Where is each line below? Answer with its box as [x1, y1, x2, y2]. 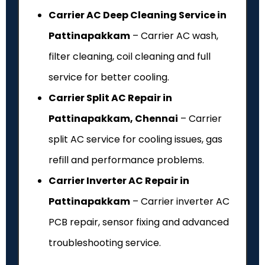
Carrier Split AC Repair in [49, 91, 172, 105]
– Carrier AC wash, [130, 28, 218, 43]
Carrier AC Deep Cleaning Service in [49, 8, 227, 22]
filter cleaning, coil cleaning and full [49, 49, 211, 63]
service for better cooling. [49, 70, 169, 84]
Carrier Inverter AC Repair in [49, 173, 189, 188]
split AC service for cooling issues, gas [49, 132, 222, 146]
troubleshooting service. [49, 235, 161, 250]
